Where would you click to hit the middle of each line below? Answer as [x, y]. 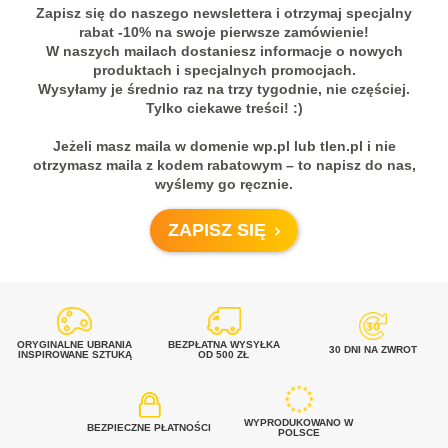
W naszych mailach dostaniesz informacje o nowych [224, 51]
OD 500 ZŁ [224, 355]
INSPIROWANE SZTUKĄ [74, 355]
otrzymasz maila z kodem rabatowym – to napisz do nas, [224, 165]
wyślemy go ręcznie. [224, 184]
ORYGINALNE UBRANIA [75, 345]
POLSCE [298, 433]
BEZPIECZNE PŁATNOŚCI [149, 428]
